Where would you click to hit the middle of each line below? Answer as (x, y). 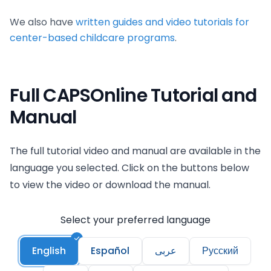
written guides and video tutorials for (162, 22)
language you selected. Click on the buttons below (129, 168)
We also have (43, 22)
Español (110, 251)
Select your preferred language (135, 220)
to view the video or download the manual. (110, 185)
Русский (220, 251)
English (49, 251)
